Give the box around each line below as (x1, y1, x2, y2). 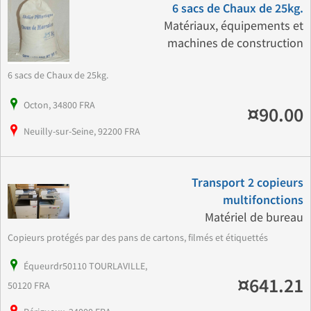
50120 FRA (8, 279, 50, 292)
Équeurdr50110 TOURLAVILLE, (24, 260, 147, 273)
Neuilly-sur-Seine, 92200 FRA (24, 125, 140, 138)
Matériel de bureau (204, 210, 303, 226)
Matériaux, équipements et (163, 17, 303, 34)
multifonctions (222, 193, 303, 208)
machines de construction (167, 35, 303, 51)
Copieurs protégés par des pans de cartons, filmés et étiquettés (8, 231, 272, 244)
